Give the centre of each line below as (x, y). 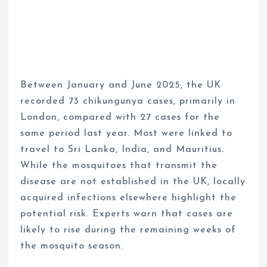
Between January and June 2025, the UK (121, 85)
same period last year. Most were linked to (127, 133)
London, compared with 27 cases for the (120, 117)
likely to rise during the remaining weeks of (128, 230)
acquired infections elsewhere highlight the (129, 198)
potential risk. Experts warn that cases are (127, 214)
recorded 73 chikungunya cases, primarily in (128, 101)
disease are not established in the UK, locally (133, 181)
